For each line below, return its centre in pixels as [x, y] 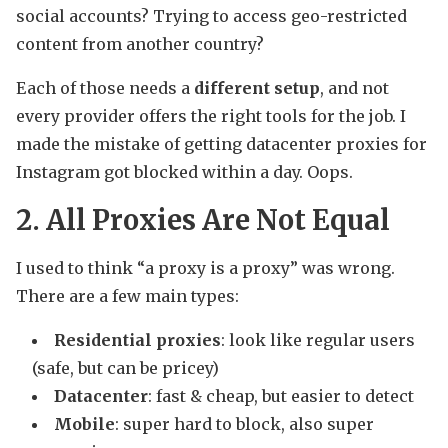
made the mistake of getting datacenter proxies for [221, 144]
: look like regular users [318, 340]
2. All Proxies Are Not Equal [203, 220]
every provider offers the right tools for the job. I [211, 116]
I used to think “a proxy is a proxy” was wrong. [205, 268]
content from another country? [140, 44]
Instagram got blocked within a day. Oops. [184, 172]
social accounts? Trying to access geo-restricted [211, 16]
